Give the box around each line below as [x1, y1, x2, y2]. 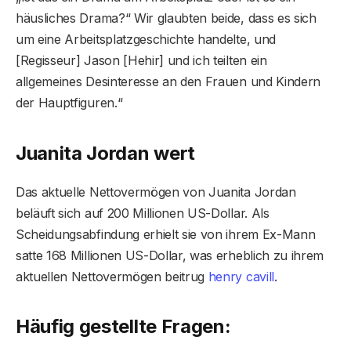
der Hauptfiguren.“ [16, 95, 123, 111]
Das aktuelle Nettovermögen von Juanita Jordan [16, 183, 296, 200]
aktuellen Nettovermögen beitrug [16, 268, 208, 284]
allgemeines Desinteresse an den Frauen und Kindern [16, 74, 320, 90]
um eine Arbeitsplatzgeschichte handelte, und [16, 31, 276, 48]
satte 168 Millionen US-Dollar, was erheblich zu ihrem [16, 247, 324, 263]
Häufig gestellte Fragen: [16, 314, 231, 338]
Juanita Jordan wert [16, 141, 195, 165]
